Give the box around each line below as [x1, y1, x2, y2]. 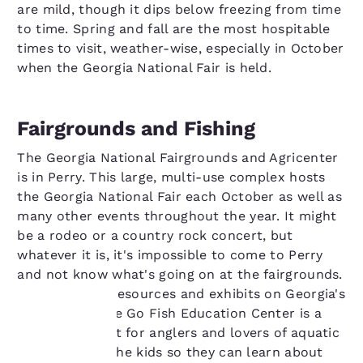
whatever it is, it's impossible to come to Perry [17, 247, 323, 263]
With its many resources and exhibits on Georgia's [17, 286, 346, 301]
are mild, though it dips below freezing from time [17, 2, 342, 17]
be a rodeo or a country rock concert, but [17, 228, 293, 243]
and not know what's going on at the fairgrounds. [17, 267, 343, 282]
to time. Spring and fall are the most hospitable [17, 21, 331, 36]
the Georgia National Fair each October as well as [17, 189, 343, 204]
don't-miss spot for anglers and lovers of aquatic [17, 325, 340, 340]
